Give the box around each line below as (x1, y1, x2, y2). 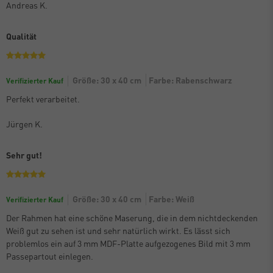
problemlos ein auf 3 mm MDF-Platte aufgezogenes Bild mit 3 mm (6, 237, 250, 249)
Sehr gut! (6, 149, 42, 160)
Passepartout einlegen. (6, 250, 93, 261)
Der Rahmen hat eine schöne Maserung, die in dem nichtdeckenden (6, 211, 258, 223)
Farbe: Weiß (149, 193, 194, 204)
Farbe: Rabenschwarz (149, 74, 232, 85)
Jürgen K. (6, 118, 43, 129)
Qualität (6, 30, 37, 41)
